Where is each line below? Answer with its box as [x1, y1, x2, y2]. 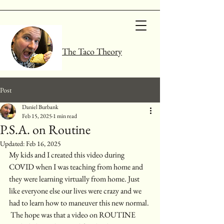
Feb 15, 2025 [22, 112, 52, 120]
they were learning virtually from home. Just [9, 173, 141, 184]
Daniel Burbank [22, 103, 58, 111]
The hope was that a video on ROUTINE [9, 209, 137, 220]
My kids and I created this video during [9, 149, 126, 160]
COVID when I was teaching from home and [9, 161, 144, 172]
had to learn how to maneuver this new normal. [9, 197, 150, 208]
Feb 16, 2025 [26, 139, 61, 148]
